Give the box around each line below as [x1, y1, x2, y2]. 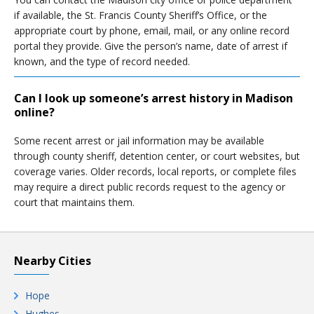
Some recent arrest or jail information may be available [14, 134, 264, 147]
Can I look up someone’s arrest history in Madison [14, 90, 293, 106]
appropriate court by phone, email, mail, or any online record [14, 24, 289, 37]
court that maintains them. [14, 196, 135, 209]
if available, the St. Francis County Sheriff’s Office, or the [14, 8, 267, 22]
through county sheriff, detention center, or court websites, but [14, 149, 300, 163]
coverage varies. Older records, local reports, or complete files [14, 165, 296, 178]
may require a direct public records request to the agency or [14, 180, 285, 193]
